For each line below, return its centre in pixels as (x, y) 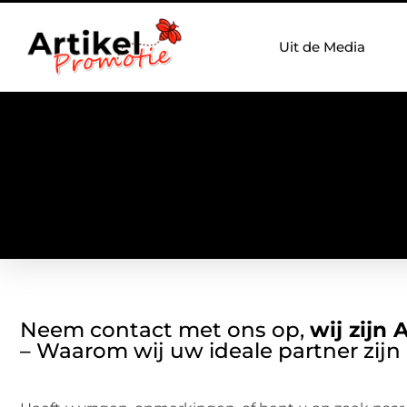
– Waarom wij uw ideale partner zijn (210, 351)
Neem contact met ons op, (165, 330)
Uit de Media (322, 47)
